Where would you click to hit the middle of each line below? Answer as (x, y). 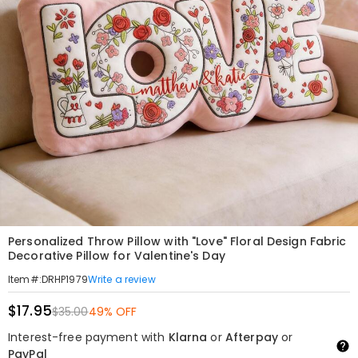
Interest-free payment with (88, 337)
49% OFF (113, 312)
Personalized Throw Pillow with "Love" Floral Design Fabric (177, 241)
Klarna (188, 337)
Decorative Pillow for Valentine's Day (117, 256)
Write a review (121, 279)
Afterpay (251, 337)
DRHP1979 (64, 279)
